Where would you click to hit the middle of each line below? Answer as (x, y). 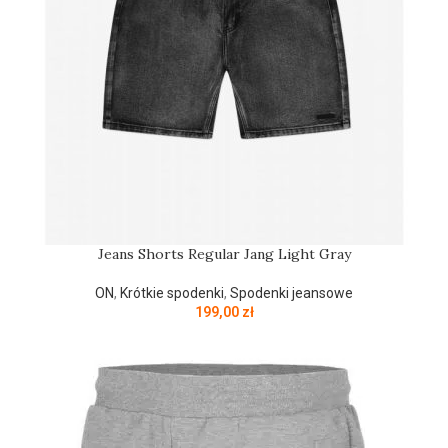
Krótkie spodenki (172, 293)
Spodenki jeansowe (291, 293)
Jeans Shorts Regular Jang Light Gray (224, 254)
